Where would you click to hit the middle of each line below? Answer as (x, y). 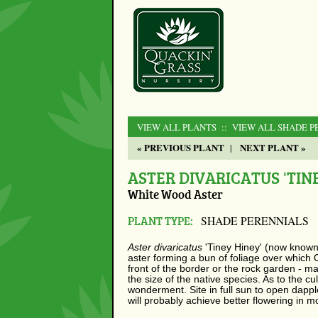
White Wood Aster (175, 194)
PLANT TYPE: (160, 221)
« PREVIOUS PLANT (181, 147)
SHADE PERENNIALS (254, 221)
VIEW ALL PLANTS (177, 127)
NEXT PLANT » (273, 147)
